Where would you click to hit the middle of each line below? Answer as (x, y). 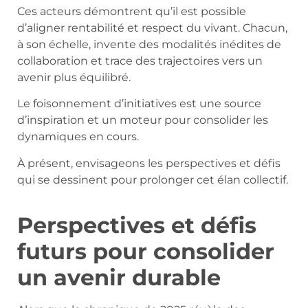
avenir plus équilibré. (74, 77)
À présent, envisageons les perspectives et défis (149, 163)
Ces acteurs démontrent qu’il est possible (132, 11)
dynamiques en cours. (78, 137)
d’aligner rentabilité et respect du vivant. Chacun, (152, 27)
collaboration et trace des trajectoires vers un (140, 60)
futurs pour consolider (146, 251)
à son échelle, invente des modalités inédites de (149, 44)
